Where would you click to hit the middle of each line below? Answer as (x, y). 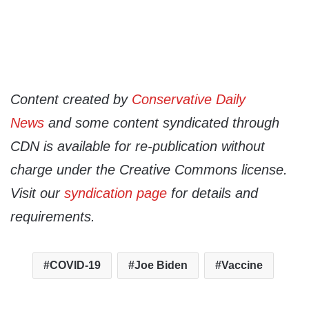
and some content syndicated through (162, 123)
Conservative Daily (189, 100)
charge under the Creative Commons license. (149, 170)
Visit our (37, 193)
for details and (212, 193)
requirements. (53, 217)
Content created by (71, 100)
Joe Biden (161, 266)
